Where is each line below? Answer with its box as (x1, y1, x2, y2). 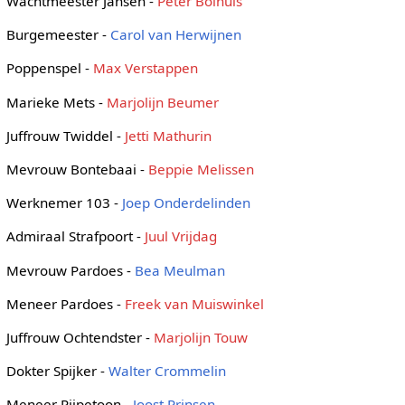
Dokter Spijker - (5, 362, 108, 381)
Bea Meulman (134, 260, 225, 279)
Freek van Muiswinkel (124, 294, 264, 313)
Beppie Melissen (147, 160, 254, 179)
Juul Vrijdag (144, 227, 217, 246)
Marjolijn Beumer (106, 92, 219, 111)
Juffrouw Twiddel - (5, 126, 125, 145)
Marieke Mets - (5, 92, 107, 111)
